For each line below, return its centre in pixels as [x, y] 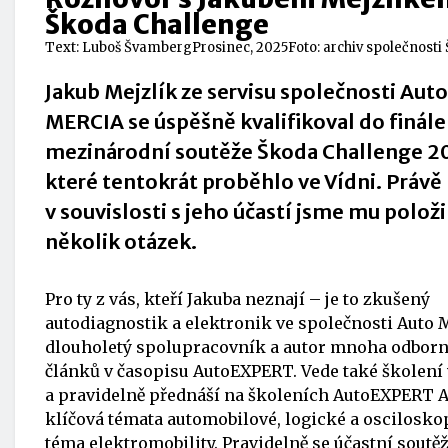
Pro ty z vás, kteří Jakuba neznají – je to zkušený [237, 299]
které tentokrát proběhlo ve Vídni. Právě [243, 181]
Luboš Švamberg [137, 47]
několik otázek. [121, 241]
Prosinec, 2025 [240, 47]
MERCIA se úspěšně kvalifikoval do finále [245, 121]
